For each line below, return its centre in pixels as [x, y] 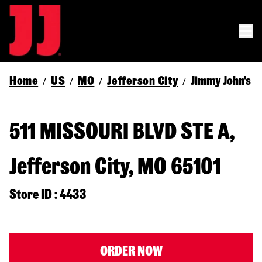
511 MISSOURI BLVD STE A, [122, 131]
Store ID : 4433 [48, 194]
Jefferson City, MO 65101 [115, 166]
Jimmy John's [221, 81]
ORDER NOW [131, 251]
